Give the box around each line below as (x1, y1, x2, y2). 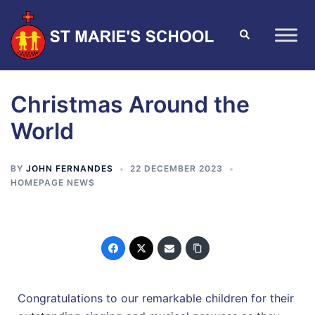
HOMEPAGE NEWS (11, 177, 95, 188)
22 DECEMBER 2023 (130, 163, 223, 174)
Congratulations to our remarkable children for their (18, 291, 294, 306)
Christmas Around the (11, 91, 250, 119)
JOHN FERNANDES (26, 163, 113, 174)
